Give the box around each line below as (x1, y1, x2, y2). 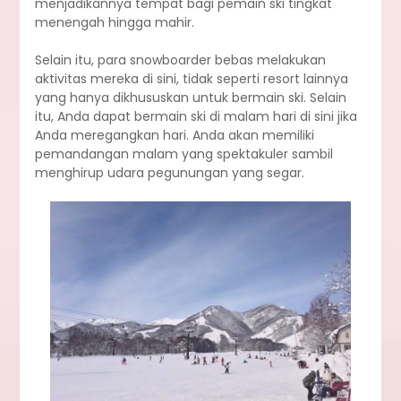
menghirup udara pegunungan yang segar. (34, 164, 304, 183)
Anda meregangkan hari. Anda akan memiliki (34, 126, 314, 145)
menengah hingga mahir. (34, 13, 194, 32)
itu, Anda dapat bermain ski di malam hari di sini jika (34, 107, 357, 126)
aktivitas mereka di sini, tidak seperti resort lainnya (34, 70, 348, 89)
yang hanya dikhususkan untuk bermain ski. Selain (34, 89, 346, 107)
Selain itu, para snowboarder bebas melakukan (34, 51, 326, 70)
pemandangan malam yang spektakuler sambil (34, 145, 333, 164)
